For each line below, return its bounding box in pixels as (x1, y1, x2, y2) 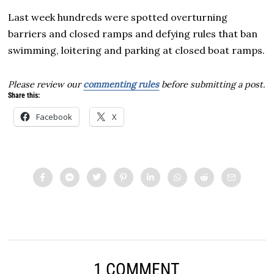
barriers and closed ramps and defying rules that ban (8, 27, 258, 40)
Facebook (36, 111, 73, 122)
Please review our (8, 78, 84, 90)
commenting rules (83, 78, 160, 90)
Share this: (8, 91, 40, 100)
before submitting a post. (159, 78, 266, 90)
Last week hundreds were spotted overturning (8, 10, 228, 23)
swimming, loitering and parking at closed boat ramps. (8, 43, 265, 56)
